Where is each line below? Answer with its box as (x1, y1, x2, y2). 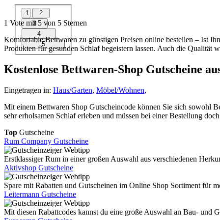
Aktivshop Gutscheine (4, 163, 73, 172)
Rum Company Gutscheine (4, 137, 88, 145)
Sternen (61, 18, 87, 27)
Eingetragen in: (4, 85, 53, 94)
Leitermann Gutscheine (4, 190, 76, 198)
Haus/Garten (53, 85, 92, 94)
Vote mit (8, 18, 38, 27)
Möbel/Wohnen (96, 85, 144, 94)
